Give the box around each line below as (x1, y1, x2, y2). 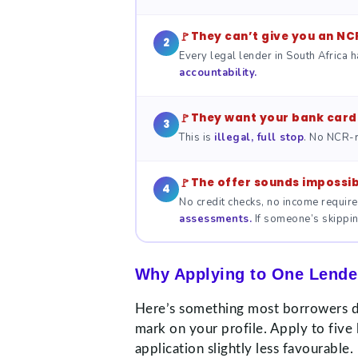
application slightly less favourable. (134, 342, 354, 356)
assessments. (179, 211, 253, 226)
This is (179, 129, 215, 145)
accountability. (179, 65, 257, 80)
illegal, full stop (214, 129, 304, 145)
